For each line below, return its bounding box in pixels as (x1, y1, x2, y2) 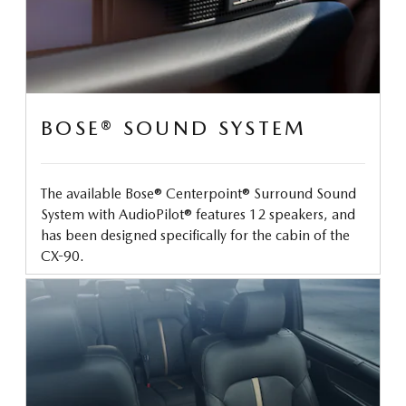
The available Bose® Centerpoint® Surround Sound (41, 184, 356, 202)
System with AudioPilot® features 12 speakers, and (41, 205, 355, 223)
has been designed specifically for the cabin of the (41, 226, 350, 244)
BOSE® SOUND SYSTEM (41, 115, 307, 140)
